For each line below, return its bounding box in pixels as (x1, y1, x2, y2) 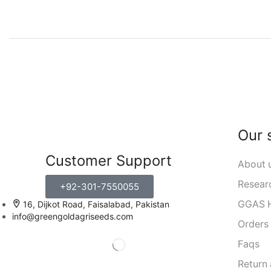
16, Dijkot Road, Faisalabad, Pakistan (23, 199, 169, 210)
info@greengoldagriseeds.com (12, 211, 133, 222)
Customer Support (45, 151, 172, 169)
